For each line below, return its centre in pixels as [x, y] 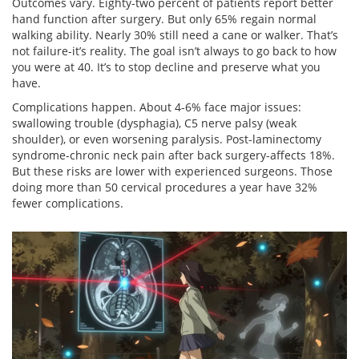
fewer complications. [68, 204]
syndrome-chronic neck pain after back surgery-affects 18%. [173, 155]
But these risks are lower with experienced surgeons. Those [172, 171]
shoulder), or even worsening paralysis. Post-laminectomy [167, 139]
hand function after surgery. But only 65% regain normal [164, 19]
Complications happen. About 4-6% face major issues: [157, 107]
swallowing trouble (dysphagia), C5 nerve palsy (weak [154, 123]
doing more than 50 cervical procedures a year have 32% [165, 188]
